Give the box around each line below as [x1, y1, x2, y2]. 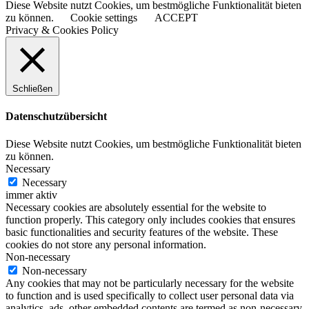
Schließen [12, 83, 52, 94]
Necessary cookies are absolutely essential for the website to [6, 201, 266, 213]
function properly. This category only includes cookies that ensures [6, 213, 295, 226]
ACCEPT [154, 12, 198, 24]
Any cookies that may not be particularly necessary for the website [6, 277, 294, 289]
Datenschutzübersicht [6, 110, 107, 123]
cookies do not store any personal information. [6, 238, 206, 250]
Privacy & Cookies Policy [6, 24, 119, 37]
